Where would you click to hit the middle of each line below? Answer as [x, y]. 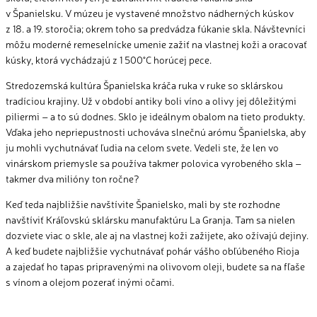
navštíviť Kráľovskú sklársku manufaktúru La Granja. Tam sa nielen [150, 220]
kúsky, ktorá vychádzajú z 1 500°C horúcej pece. [109, 60]
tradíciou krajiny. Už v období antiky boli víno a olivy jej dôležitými [151, 101]
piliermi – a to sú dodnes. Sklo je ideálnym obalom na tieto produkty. [155, 116]
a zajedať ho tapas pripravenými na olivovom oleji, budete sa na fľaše [155, 266]
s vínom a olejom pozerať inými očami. [90, 282]
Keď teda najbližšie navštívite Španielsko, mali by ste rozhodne [143, 204]
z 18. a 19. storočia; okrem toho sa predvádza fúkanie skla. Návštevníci [156, 29]
